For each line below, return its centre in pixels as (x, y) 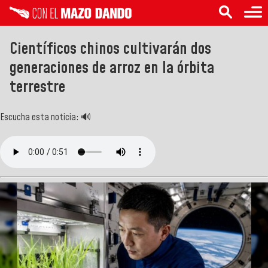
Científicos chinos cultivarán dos (110, 49)
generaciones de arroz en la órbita (112, 68)
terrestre (37, 87)
